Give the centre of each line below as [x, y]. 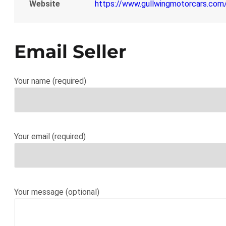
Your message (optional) [57, 192]
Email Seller [70, 51]
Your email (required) [50, 136]
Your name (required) [50, 81]
